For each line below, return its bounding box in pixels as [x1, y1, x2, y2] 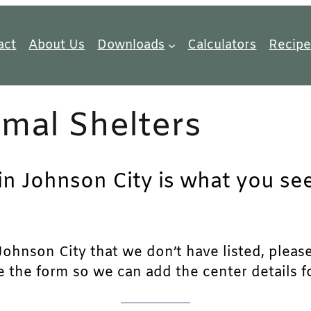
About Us [28, 37, 85, 53]
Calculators [187, 37, 257, 53]
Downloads [97, 37, 165, 53]
